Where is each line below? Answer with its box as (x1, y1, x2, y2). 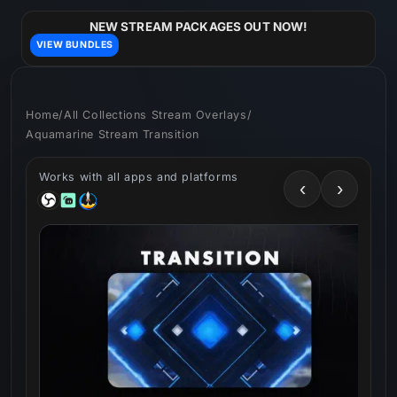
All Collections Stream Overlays (64, 107, 247, 121)
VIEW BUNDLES (35, 39, 113, 51)
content (26, 19, 81, 36)
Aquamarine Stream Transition (26, 127, 199, 141)
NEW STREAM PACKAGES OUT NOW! (89, 19, 308, 35)
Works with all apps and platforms (39, 169, 238, 183)
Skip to (26, 3, 75, 20)
